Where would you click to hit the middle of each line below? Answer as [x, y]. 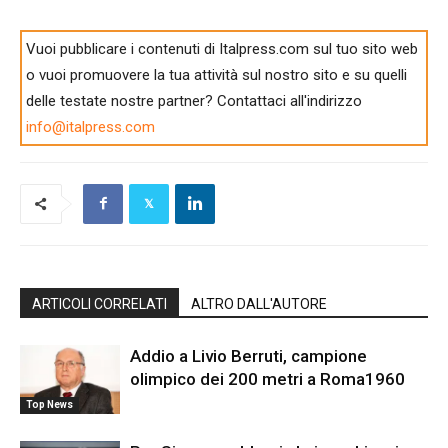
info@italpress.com [91, 126]
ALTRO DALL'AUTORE [259, 303]
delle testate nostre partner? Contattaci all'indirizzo [194, 100]
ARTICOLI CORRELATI [99, 303]
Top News [49, 404]
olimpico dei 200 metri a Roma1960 [267, 378]
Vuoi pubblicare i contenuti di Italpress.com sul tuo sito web [222, 48]
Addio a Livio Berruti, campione [248, 355]
